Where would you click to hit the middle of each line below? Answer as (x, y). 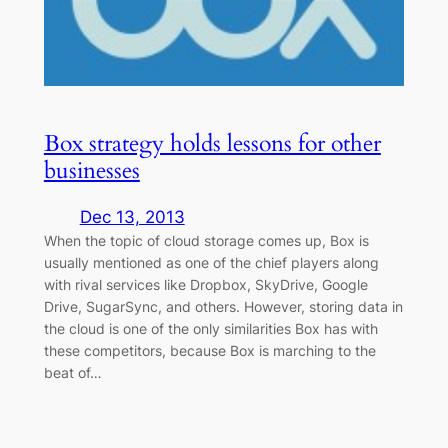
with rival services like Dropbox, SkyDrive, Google (205, 284)
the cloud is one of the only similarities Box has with (210, 328)
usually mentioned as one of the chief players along (211, 262)
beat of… (72, 372)
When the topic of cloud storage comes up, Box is (206, 240)
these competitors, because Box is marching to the (209, 350)
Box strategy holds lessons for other (212, 144)
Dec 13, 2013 (132, 216)
